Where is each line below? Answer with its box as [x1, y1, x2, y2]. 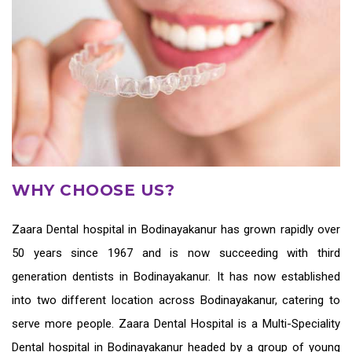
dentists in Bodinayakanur [72, 269, 209, 284]
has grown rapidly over [216, 222, 340, 236]
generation [12, 269, 73, 284]
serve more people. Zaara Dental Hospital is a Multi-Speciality [12, 316, 340, 331]
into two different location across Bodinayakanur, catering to [12, 292, 340, 307]
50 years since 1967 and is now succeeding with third [12, 245, 340, 260]
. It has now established [208, 269, 341, 284]
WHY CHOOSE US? [12, 180, 174, 200]
